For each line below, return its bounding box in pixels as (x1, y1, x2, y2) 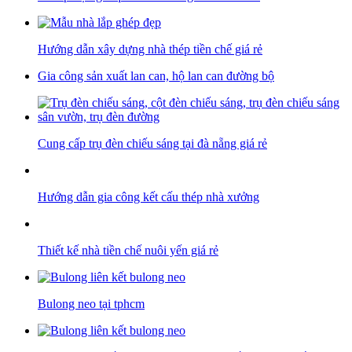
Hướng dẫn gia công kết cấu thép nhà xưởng (38, 190, 259, 204)
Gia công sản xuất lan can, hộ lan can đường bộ (38, 69, 274, 83)
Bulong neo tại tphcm (38, 297, 145, 311)
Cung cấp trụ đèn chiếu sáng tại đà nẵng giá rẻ (38, 137, 267, 151)
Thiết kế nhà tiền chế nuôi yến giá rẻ (38, 244, 218, 258)
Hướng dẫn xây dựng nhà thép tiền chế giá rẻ (38, 42, 262, 57)
